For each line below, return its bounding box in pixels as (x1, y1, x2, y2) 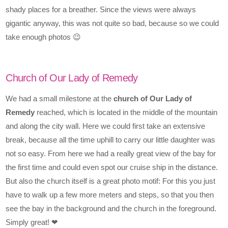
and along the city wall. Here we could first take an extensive (6, 121, 206, 130)
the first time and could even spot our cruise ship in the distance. (6, 162, 218, 172)
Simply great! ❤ (6, 217, 59, 226)
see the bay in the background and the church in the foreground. (6, 204, 217, 213)
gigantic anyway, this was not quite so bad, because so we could (6, 18, 219, 27)
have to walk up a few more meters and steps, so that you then (6, 190, 214, 199)
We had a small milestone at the (6, 94, 114, 103)
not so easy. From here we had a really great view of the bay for (6, 149, 216, 158)
